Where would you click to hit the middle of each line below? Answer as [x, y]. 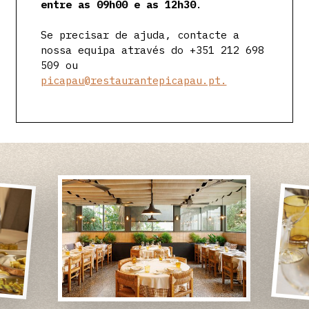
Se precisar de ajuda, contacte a [140, 35]
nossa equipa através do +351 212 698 [152, 50]
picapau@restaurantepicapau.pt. [133, 80]
